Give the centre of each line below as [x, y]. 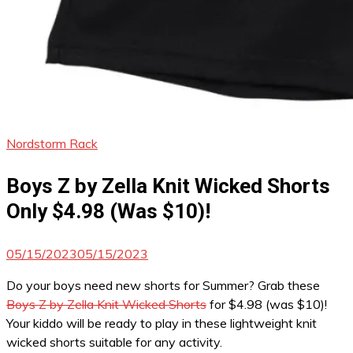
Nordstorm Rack [52, 143]
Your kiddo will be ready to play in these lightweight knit [162, 323]
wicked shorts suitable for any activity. [114, 342]
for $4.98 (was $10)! [267, 304]
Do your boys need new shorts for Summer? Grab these [163, 285]
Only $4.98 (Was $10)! [108, 211]
